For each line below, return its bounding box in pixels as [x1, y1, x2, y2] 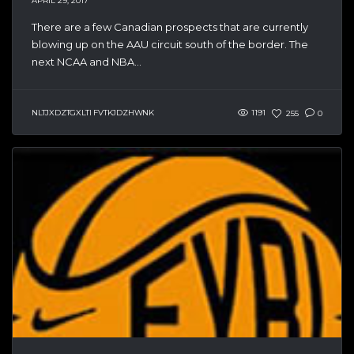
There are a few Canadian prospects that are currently [32, 21, 308, 34]
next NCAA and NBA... [32, 55, 141, 69]
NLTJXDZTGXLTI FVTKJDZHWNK [32, 107, 154, 119]
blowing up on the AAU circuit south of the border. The [32, 38, 308, 51]
